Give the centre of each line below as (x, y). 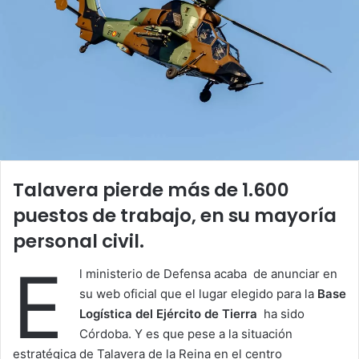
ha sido (284, 313)
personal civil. (79, 242)
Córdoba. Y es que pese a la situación (186, 333)
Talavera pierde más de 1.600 (151, 190)
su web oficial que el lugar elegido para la (198, 293)
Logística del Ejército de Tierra (171, 313)
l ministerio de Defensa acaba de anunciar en (208, 273)
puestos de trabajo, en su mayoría (175, 216)
